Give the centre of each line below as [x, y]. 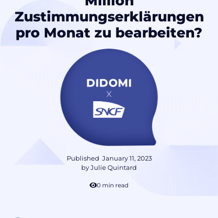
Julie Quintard [114, 168]
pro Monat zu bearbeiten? [109, 33]
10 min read [112, 185]
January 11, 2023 [127, 158]
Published [84, 158]
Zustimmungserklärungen [109, 17]
